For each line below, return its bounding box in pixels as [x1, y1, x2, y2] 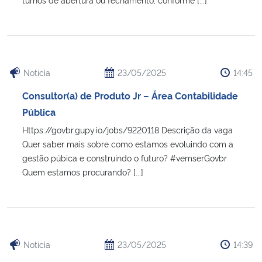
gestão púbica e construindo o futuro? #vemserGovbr [22, 151, 227, 163]
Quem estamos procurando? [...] [22, 166, 143, 177]
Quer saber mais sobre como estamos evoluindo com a [22, 137, 233, 149]
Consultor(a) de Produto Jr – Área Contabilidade [22, 88, 238, 102]
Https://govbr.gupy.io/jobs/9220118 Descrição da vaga [22, 123, 233, 135]
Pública [22, 105, 56, 118]
